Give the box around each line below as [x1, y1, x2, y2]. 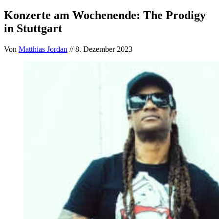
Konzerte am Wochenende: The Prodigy [4, 8, 206, 22]
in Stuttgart [4, 22, 62, 35]
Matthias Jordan [19, 44, 67, 53]
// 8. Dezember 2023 [67, 44, 132, 53]
